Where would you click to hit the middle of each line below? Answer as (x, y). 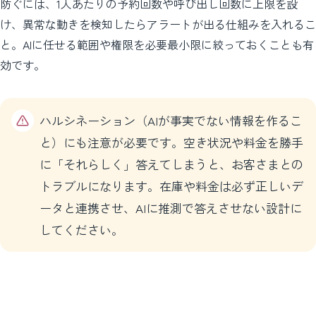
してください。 (81, 230)
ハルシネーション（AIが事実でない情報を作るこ (171, 121)
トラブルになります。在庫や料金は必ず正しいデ (171, 186)
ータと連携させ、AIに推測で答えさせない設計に (171, 208)
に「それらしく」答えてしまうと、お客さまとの (171, 164)
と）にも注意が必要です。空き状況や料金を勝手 (171, 142)
